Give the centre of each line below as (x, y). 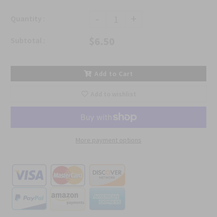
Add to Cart (114, 73)
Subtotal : (28, 40)
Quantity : (28, 18)
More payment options (108, 140)
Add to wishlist (113, 94)
